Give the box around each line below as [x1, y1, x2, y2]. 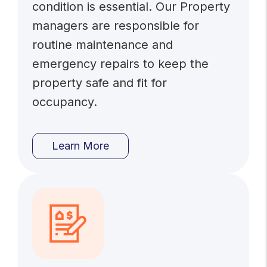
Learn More [52, 139, 110, 152]
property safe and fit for [32, 76, 167, 90]
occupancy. [32, 95, 98, 109]
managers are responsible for [32, 18, 200, 33]
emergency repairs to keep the [32, 57, 209, 71]
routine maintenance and [32, 38, 173, 52]
